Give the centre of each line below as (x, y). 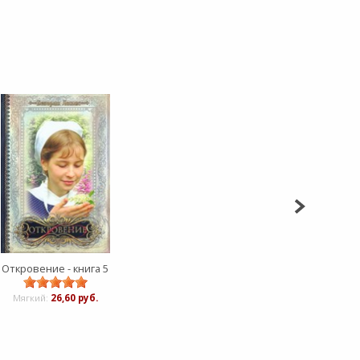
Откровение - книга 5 (55, 269)
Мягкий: (31, 298)
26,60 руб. (74, 298)
